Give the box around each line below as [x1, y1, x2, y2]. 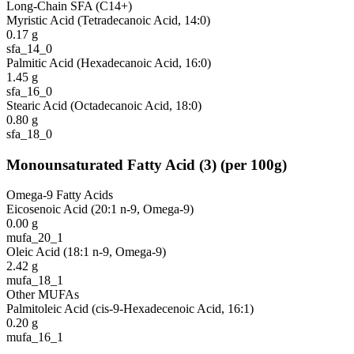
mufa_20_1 [6, 231, 63, 245]
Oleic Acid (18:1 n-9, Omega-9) [6, 245, 166, 259]
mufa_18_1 [6, 273, 63, 288]
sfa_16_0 [6, 84, 52, 98]
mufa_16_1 [6, 330, 63, 345]
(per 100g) [220, 156, 287, 173]
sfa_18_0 [6, 126, 52, 141]
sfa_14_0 [6, 41, 52, 55]
